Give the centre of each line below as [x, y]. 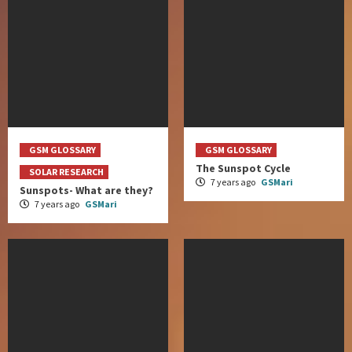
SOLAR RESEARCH [66, 171]
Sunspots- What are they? [86, 190]
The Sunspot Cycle [243, 168]
